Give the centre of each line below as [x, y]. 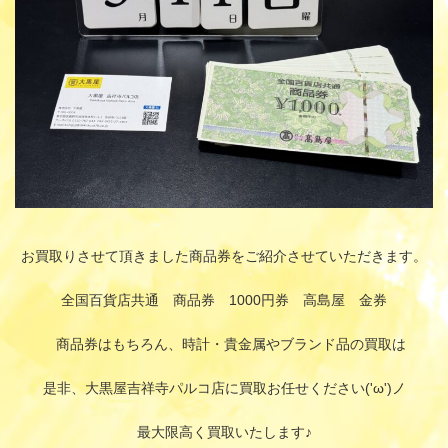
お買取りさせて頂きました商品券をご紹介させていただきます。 [224, 256]
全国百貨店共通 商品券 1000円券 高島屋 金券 [224, 300]
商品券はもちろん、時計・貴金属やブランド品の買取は [224, 344]
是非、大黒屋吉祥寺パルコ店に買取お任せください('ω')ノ [224, 388]
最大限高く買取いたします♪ [224, 432]
